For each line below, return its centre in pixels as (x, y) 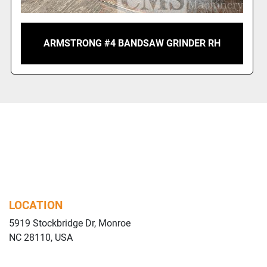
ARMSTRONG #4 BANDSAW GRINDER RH (132, 44)
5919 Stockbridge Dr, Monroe (70, 223)
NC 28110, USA (41, 237)
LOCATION (36, 205)
